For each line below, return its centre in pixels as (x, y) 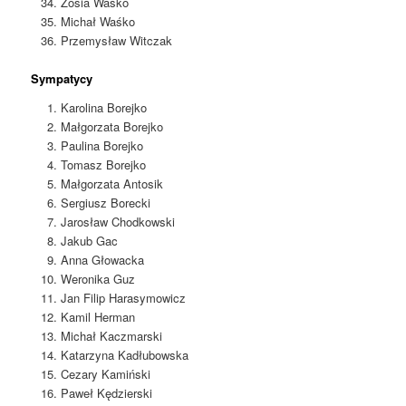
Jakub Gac (89, 240)
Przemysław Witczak (116, 41)
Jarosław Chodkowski (117, 221)
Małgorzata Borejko (111, 126)
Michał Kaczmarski (111, 335)
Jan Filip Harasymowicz (123, 297)
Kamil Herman (97, 316)
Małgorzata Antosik (111, 183)
